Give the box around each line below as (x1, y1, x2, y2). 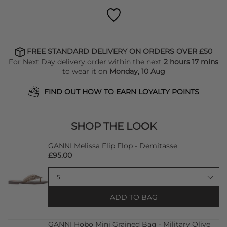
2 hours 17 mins (164, 57, 218, 66)
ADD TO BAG (110, 192, 158, 202)
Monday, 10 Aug (109, 66, 165, 76)
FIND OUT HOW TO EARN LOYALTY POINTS (44, 87, 199, 96)
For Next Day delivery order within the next (9, 57, 164, 66)
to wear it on (62, 66, 109, 76)
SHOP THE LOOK (70, 120, 157, 132)
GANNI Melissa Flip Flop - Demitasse (48, 141, 177, 150)
